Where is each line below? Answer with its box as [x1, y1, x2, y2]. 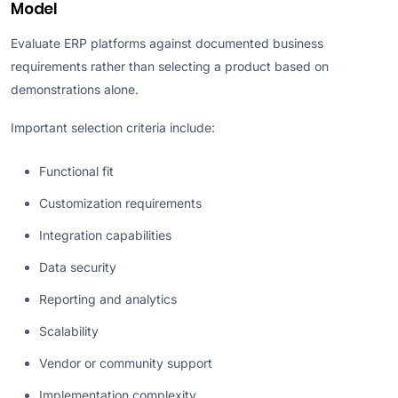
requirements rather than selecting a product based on [11, 58, 329, 74]
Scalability [39, 323, 99, 339]
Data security [39, 259, 116, 275]
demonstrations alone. [11, 81, 139, 97]
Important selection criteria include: [11, 120, 215, 136]
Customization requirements [39, 195, 202, 211]
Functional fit [39, 163, 114, 179]
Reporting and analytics [39, 291, 177, 307]
